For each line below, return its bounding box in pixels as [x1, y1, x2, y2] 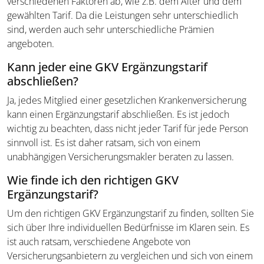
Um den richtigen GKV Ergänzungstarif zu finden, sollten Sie [7, 207, 254, 220]
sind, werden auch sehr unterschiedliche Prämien [7, 23, 214, 36]
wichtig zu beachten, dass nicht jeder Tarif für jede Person [7, 122, 248, 135]
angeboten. [7, 37, 54, 50]
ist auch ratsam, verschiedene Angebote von [7, 235, 190, 248]
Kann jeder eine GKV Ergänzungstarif [7, 59, 207, 75]
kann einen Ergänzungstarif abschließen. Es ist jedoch [7, 108, 229, 121]
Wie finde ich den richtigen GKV [7, 172, 179, 188]
